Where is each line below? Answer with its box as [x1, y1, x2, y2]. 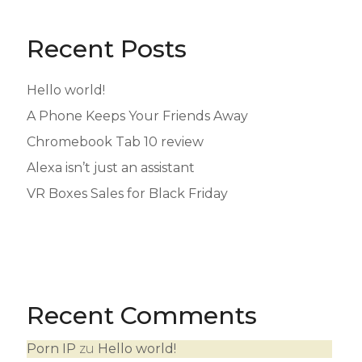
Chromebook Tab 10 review [26, 134, 204, 149]
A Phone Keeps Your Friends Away [26, 108, 248, 124]
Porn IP [26, 341, 76, 356]
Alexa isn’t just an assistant [26, 160, 195, 175]
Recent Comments [26, 301, 257, 330]
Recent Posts [26, 34, 187, 64]
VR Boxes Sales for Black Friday [26, 186, 228, 201]
